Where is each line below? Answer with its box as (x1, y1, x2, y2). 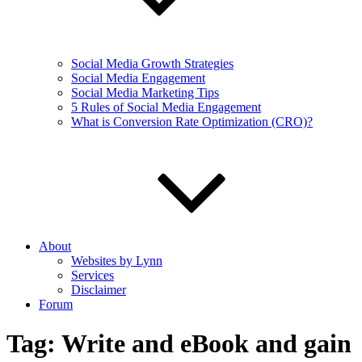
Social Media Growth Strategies (71, 57, 234, 70)
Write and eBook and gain (61, 329, 351, 359)
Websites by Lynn (71, 254, 162, 267)
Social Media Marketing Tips (71, 86, 219, 99)
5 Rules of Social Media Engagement (71, 100, 261, 114)
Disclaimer (71, 283, 126, 297)
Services (71, 268, 114, 282)
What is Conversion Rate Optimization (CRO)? (71, 115, 313, 128)
